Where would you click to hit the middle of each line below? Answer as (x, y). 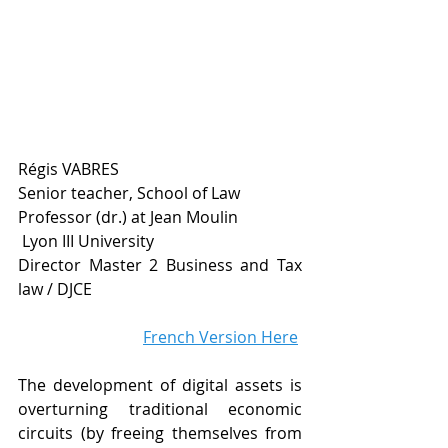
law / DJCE (55, 289)
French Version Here (220, 337)
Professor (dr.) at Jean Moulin (128, 217)
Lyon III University (88, 241)
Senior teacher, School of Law (131, 193)
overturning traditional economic (160, 409)
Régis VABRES (68, 169)
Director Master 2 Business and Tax (160, 265)
